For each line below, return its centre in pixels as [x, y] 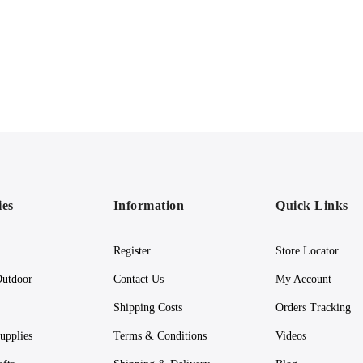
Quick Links [312, 206]
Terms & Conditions [160, 336]
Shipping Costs [147, 308]
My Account [304, 280]
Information [149, 206]
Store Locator [307, 251]
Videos [291, 336]
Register [132, 251]
